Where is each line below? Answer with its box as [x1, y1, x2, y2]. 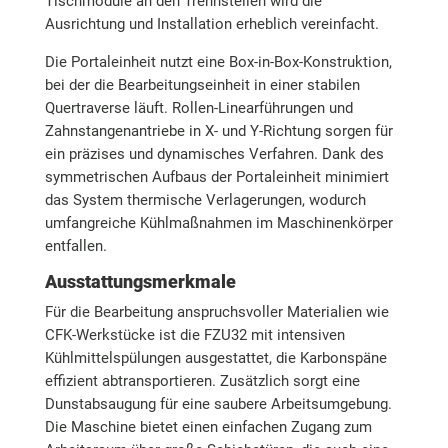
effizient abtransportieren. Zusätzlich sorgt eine [44, 371, 360, 390]
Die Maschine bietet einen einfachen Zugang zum [44, 417, 372, 436]
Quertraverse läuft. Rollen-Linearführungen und [44, 98, 353, 117]
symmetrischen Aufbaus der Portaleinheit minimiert [44, 167, 389, 186]
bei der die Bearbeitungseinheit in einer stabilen [44, 75, 360, 94]
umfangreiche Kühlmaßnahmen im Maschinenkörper [44, 213, 393, 232]
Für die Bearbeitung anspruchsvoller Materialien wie [44, 302, 389, 321]
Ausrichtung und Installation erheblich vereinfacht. [44, 14, 379, 33]
